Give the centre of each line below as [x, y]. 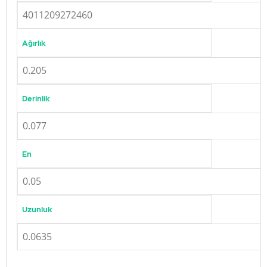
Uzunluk [37, 209]
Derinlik [36, 98]
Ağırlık [34, 43]
